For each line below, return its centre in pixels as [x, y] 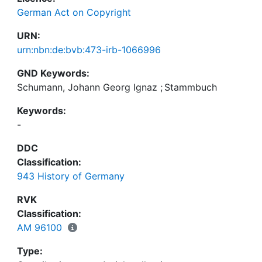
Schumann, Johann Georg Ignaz [87, 87]
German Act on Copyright [74, 12]
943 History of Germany [71, 176]
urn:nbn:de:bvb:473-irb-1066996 [89, 50]
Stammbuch [191, 87]
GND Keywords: [53, 73]
